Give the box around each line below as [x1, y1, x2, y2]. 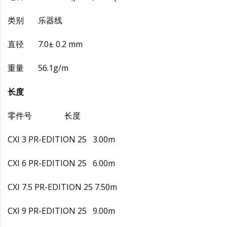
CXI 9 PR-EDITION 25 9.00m [8, 205, 115, 216]
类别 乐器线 [8, 14, 62, 26]
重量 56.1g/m [8, 62, 68, 73]
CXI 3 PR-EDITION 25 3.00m [8, 133, 115, 145]
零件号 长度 [8, 109, 81, 121]
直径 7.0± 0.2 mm [8, 38, 83, 50]
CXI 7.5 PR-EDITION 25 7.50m [8, 181, 117, 193]
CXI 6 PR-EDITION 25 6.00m [8, 157, 115, 169]
